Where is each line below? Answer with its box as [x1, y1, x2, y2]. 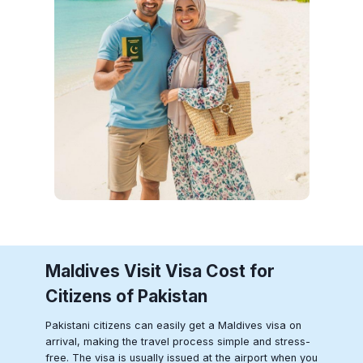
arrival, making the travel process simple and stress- [45, 335, 310, 348]
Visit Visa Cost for [120, 261, 275, 282]
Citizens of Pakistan [45, 286, 207, 307]
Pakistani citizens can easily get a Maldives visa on [45, 318, 301, 331]
